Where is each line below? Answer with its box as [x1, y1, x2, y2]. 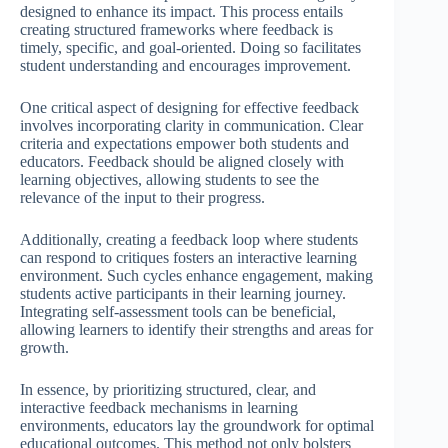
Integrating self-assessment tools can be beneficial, [20, 303, 336, 321]
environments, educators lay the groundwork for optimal [20, 417, 374, 435]
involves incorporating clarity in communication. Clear [20, 117, 363, 135]
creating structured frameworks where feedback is [20, 21, 333, 39]
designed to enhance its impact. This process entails [20, 3, 343, 21]
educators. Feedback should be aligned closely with [20, 153, 344, 171]
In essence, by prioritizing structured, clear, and [20, 381, 316, 399]
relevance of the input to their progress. [20, 189, 265, 207]
